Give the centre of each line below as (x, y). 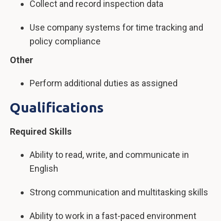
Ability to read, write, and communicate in (109, 155)
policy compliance (65, 41)
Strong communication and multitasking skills (119, 192)
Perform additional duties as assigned (104, 83)
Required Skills (41, 131)
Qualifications (57, 107)
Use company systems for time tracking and (116, 27)
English (44, 168)
